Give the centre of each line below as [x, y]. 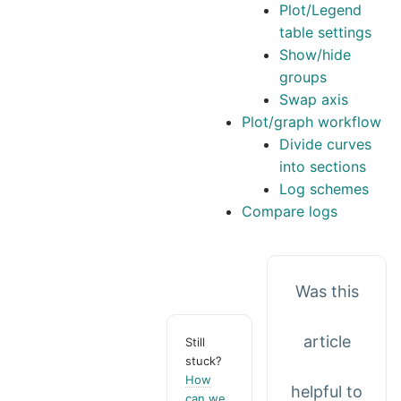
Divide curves [325, 145]
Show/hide [315, 55]
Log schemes [324, 189]
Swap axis [314, 100]
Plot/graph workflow [312, 122]
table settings [325, 33]
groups [303, 77]
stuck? [204, 360]
